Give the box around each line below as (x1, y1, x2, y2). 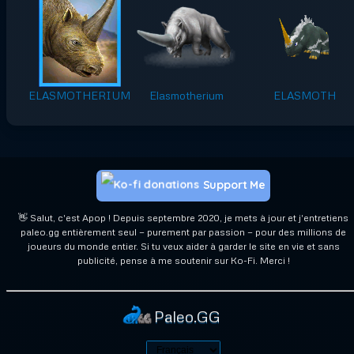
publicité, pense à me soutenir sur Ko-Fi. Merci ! (77, 254, 290, 267)
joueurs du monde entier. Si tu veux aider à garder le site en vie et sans (27, 240, 340, 253)
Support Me (202, 177, 266, 192)
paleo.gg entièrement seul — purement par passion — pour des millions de (21, 226, 346, 239)
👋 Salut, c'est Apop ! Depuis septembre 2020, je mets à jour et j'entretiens (18, 212, 348, 224)
